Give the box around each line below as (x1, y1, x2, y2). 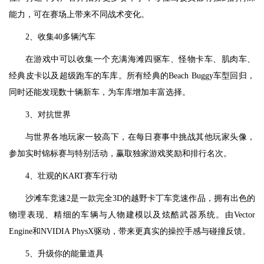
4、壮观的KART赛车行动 (25, 171, 117, 180)
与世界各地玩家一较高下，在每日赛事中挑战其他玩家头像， (25, 133, 255, 141)
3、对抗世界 (25, 110, 71, 119)
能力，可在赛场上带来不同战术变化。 (9, 10, 149, 19)
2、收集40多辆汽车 (25, 32, 95, 41)
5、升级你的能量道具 (25, 249, 104, 258)
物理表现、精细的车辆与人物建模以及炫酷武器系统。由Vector (9, 210, 255, 219)
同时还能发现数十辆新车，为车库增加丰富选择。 (9, 88, 190, 97)
